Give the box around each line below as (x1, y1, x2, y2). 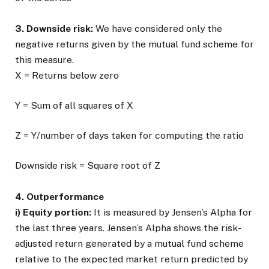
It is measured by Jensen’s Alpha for (91, 207, 252, 219)
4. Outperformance (15, 191, 104, 203)
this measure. (15, 53, 74, 65)
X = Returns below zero (15, 69, 119, 81)
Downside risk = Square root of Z (15, 160, 160, 172)
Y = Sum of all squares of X (15, 99, 133, 111)
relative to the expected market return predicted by (15, 253, 248, 265)
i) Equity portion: (15, 207, 91, 219)
